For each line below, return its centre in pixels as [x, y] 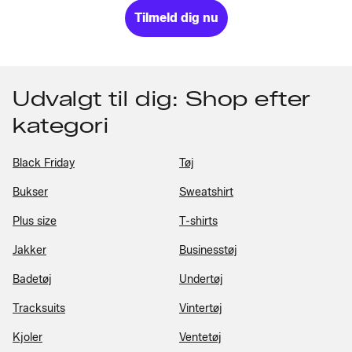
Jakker [29, 250]
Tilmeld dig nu [176, 17]
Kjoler [27, 337]
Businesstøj [208, 250]
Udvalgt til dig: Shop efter [162, 99]
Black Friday [44, 163]
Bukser [30, 192]
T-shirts [198, 221]
